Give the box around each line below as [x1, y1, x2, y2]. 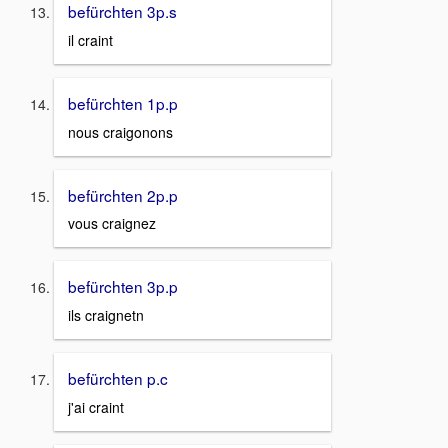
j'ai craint [68, 396, 124, 417]
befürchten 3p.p [68, 275, 178, 298]
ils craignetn [68, 305, 144, 325]
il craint [68, 29, 113, 50]
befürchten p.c [68, 367, 168, 389]
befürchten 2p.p [68, 183, 178, 206]
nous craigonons [68, 121, 173, 142]
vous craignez [68, 213, 156, 234]
